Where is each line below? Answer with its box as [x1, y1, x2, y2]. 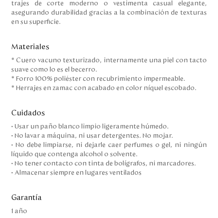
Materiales [11, 43, 50, 51]
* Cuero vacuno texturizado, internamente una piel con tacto [11, 57, 207, 64]
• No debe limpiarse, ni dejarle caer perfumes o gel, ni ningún [11, 142, 207, 148]
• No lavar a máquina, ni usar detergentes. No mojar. [11, 132, 175, 139]
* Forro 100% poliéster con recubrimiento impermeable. [11, 75, 187, 82]
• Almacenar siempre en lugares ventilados [11, 169, 142, 176]
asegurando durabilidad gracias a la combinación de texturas [11, 9, 207, 16]
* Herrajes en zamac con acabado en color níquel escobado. [11, 85, 197, 91]
